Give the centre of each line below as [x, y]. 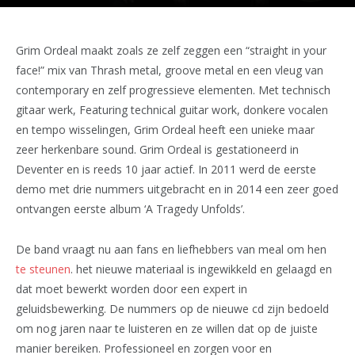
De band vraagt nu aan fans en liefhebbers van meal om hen [171, 249]
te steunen [43, 269]
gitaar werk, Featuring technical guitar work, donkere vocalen [172, 110]
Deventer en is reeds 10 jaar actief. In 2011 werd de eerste [166, 169]
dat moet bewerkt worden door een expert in [132, 288]
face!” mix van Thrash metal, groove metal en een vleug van [170, 70]
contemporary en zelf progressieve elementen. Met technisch [173, 90]
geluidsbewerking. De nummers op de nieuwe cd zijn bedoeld [172, 308]
